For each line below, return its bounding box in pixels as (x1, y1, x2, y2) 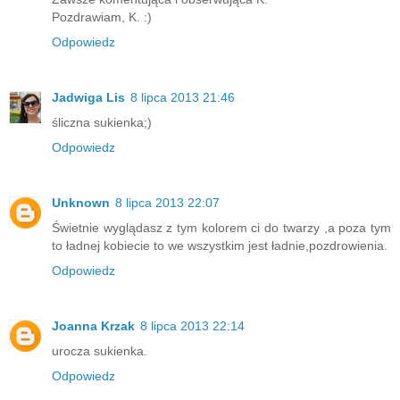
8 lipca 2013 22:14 (140, 319, 245, 334)
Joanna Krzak (52, 319, 135, 334)
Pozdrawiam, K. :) (52, 10, 152, 25)
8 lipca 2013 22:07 (115, 196, 220, 211)
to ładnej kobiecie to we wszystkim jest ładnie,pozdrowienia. (52, 238, 387, 254)
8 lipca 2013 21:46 (130, 90, 235, 105)
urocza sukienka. (52, 344, 147, 359)
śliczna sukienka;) (52, 115, 152, 130)
